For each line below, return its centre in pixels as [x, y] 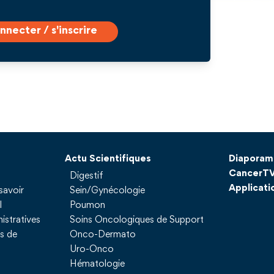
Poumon [87, 206]
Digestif [86, 176]
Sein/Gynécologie [107, 191]
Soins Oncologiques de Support [136, 220]
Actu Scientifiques [108, 159]
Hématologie [97, 265]
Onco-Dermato [102, 235]
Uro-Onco [91, 250]
